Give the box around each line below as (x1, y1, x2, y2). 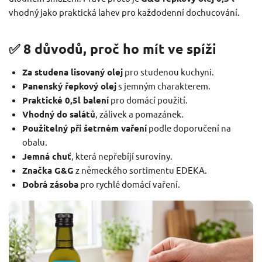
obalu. (22, 136, 47, 147)
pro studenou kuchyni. (122, 65, 214, 77)
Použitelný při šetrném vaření (22, 122, 147, 134)
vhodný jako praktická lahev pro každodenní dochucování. (9, 6, 240, 18)
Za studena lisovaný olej (22, 65, 123, 78)
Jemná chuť (22, 150, 71, 162)
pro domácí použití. (108, 94, 188, 105)
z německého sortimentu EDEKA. (73, 164, 207, 175)
